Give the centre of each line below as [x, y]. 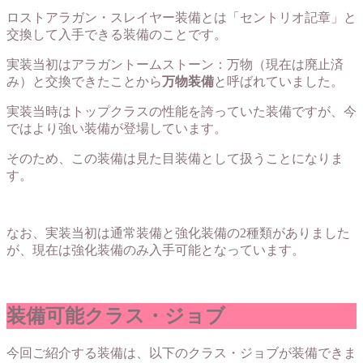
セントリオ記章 [285, 17]
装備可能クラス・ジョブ [116, 316]
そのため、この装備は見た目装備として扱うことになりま [175, 158]
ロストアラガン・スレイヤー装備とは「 [123, 17]
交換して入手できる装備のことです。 [117, 34]
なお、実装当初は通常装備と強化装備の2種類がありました [178, 233]
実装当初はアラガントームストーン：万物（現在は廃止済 [175, 64]
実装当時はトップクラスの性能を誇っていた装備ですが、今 [181, 111]
